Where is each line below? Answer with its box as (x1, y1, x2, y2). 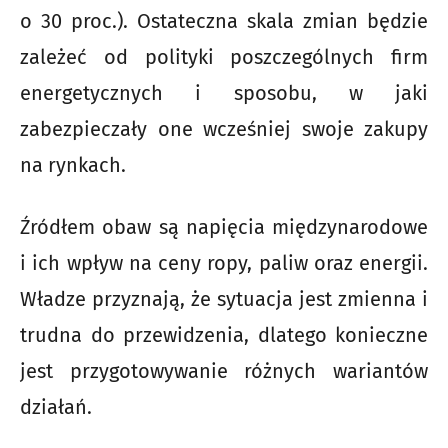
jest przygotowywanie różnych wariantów (20, 359, 428, 384)
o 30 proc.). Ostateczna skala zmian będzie (20, 9, 428, 34)
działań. (20, 395, 92, 420)
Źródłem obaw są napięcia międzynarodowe (20, 215, 428, 240)
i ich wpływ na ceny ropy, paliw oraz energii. (20, 251, 428, 276)
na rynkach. (20, 153, 126, 178)
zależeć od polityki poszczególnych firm (20, 45, 428, 70)
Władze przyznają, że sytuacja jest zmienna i (20, 287, 428, 312)
